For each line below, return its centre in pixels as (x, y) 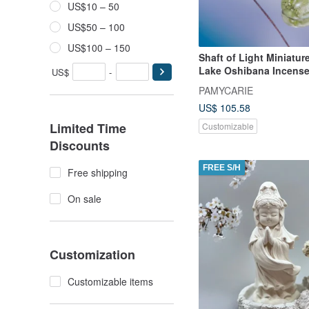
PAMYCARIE (226, 90)
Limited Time (88, 128)
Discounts (80, 146)
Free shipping (98, 172)
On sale (84, 199)
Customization (92, 255)
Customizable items (110, 281)
